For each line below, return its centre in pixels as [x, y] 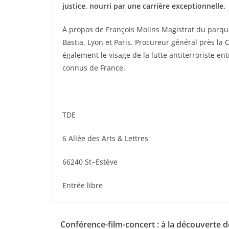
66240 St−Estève [90, 162]
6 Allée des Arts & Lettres [105, 139]
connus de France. [94, 68]
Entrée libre [83, 186]
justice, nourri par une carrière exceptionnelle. [144, 6]
